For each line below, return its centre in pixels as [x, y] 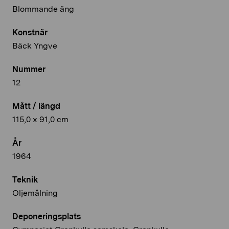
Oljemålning [35, 193]
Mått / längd [36, 106]
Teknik [25, 180]
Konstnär [30, 33]
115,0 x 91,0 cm [40, 120]
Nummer [29, 70]
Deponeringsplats [47, 217]
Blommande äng [43, 9]
